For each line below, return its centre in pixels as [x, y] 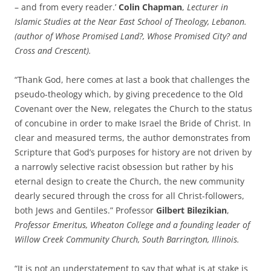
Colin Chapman [150, 7]
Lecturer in [207, 7]
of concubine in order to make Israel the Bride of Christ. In [133, 123]
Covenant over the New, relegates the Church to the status [133, 109]
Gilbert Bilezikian [191, 211]
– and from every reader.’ [67, 7]
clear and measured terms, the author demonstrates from [132, 138]
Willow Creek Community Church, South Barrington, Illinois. [127, 240]
